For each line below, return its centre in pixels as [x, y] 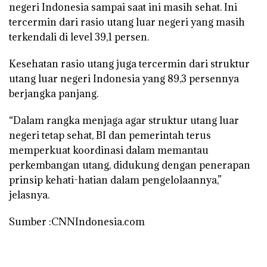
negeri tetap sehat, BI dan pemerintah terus [110, 135]
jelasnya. [29, 195]
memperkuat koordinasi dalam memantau [109, 150]
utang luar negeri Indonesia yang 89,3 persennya [124, 78]
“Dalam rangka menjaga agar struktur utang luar [124, 120]
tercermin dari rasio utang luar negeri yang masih [127, 22]
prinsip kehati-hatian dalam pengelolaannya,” [115, 180]
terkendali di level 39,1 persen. [79, 37]
